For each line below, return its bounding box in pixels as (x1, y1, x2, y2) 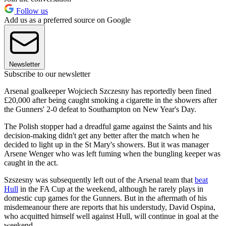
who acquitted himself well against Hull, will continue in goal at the (4, 211, 218, 220)
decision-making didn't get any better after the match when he (4, 131, 199, 140)
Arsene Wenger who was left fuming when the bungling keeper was (4, 149, 220, 158)
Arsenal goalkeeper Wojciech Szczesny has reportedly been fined (4, 86, 211, 95)
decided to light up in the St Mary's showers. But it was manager (4, 140, 209, 149)
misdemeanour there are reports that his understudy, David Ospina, (4, 202, 215, 211)
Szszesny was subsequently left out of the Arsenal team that (4, 175, 195, 184)
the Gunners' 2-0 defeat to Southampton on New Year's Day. (4, 104, 196, 114)
